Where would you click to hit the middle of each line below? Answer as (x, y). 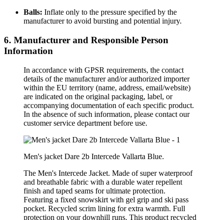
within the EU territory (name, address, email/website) (107, 87)
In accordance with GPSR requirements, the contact (104, 70)
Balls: (33, 12)
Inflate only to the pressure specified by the (110, 12)
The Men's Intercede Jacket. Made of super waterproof (108, 173)
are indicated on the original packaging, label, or (98, 96)
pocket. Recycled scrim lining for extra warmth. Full (104, 208)
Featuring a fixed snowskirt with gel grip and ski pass (106, 199)
